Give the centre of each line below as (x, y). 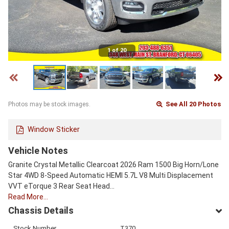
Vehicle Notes (38, 150)
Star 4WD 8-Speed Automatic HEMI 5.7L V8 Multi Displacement (111, 175)
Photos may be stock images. (49, 105)
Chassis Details (41, 210)
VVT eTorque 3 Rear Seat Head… (61, 186)
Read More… (28, 197)
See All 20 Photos (193, 104)
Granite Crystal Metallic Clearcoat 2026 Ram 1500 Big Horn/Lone (113, 164)
